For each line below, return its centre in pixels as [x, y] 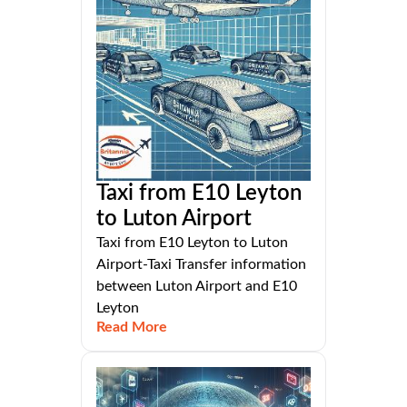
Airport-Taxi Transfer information [201, 265]
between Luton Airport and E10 [197, 287]
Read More [132, 328]
